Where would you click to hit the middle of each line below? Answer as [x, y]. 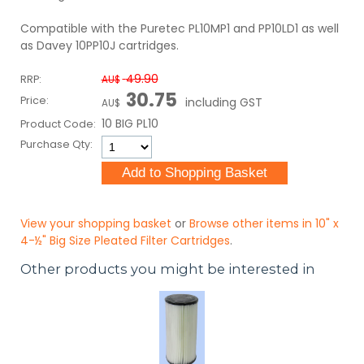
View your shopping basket [96, 223]
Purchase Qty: [56, 144]
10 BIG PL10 [130, 123]
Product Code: [58, 123]
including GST [222, 102]
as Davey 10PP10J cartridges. [100, 45]
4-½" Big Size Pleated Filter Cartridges [125, 240]
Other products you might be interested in [168, 269]
